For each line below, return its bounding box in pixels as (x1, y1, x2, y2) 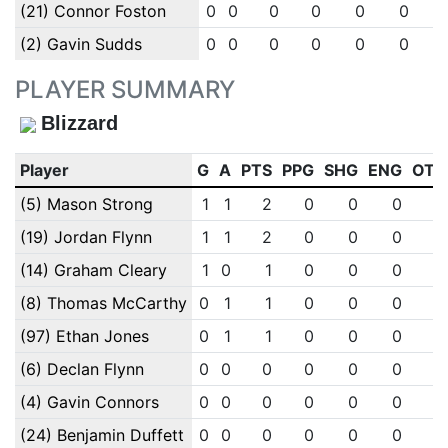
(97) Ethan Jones (19, 326, 149, 346)
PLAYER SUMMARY (15, 75, 235, 104)
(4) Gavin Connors (19, 392, 159, 412)
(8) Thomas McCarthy (19, 293, 187, 313)
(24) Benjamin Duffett (19, 425, 184, 445)
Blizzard (40, 112, 118, 134)
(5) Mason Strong (19, 194, 153, 214)
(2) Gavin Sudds (19, 34, 142, 54)
